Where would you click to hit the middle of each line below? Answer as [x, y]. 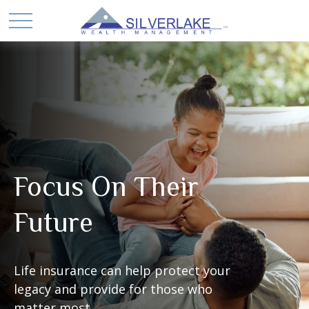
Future [53, 222]
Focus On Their [106, 187]
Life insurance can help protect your [122, 270]
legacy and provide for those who [113, 289]
